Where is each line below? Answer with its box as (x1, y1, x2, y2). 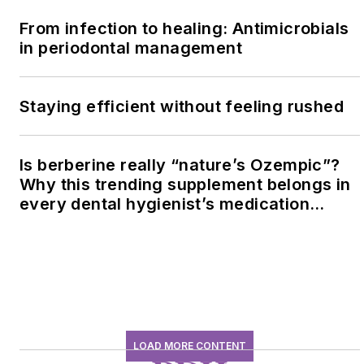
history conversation (19, 214, 188, 234)
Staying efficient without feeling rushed (19, 97, 344, 117)
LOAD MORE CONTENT (133, 340, 247, 353)
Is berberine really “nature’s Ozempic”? (19, 155, 340, 175)
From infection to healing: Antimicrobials (19, 19, 349, 39)
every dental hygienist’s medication (19, 194, 310, 214)
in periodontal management (19, 38, 242, 58)
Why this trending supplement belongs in (19, 175, 351, 195)
